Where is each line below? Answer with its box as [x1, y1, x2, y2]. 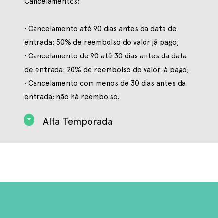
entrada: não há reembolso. [24, 92, 119, 101]
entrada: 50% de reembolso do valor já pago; [24, 37, 179, 47]
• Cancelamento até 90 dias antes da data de [24, 24, 177, 33]
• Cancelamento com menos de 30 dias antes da [24, 78, 186, 88]
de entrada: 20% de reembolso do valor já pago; [24, 65, 189, 74]
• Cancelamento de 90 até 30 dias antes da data [24, 51, 187, 60]
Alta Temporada [43, 115, 113, 127]
